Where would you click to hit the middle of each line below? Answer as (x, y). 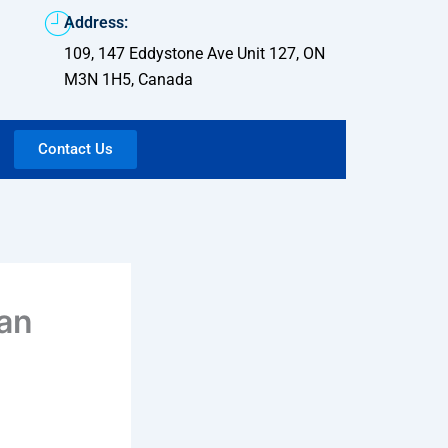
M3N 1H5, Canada (128, 79)
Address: (95, 22)
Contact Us (75, 149)
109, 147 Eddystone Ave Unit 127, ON (194, 53)
